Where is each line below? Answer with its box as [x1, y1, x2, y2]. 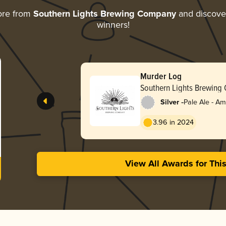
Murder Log [140, 69, 182, 82]
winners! [96, 19, 130, 31]
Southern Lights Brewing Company [33, 8, 176, 20]
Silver [160, 97, 179, 107]
